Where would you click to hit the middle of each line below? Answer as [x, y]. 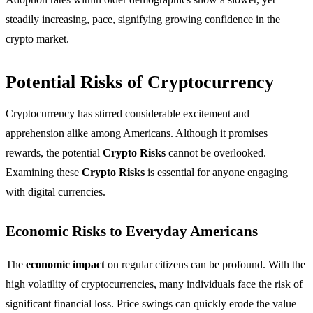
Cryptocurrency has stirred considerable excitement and [128, 114]
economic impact [65, 265]
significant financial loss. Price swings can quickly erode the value [151, 304]
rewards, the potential [54, 153]
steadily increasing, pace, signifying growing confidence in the [143, 20]
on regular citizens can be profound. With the [205, 265]
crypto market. [37, 39]
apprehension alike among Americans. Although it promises [137, 133]
